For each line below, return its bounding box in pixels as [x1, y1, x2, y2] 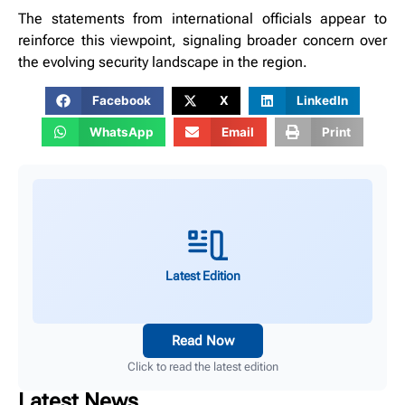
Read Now [171, 332, 234, 349]
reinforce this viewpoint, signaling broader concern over [18, 32, 387, 50]
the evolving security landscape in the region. [18, 53, 307, 71]
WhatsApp [89, 124, 154, 139]
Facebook [92, 93, 152, 108]
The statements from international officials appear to [18, 10, 387, 28]
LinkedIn [296, 93, 348, 108]
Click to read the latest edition [127, 359, 278, 373]
